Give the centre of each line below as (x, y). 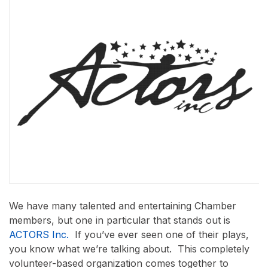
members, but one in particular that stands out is (120, 220)
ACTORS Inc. (39, 234)
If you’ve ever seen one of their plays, (159, 234)
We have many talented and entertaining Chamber (123, 205)
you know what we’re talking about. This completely (129, 249)
